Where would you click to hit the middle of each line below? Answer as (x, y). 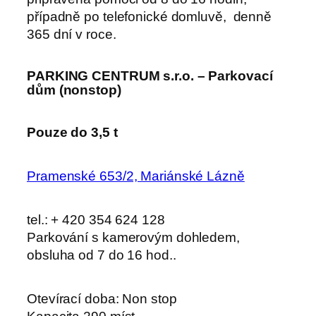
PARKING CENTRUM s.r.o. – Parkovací (150, 75)
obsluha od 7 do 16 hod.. (102, 255)
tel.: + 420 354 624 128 (96, 219)
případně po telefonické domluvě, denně (150, 16)
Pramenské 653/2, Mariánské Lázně (136, 176)
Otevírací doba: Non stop (102, 298)
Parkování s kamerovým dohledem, (133, 237)
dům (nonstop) (76, 90)
